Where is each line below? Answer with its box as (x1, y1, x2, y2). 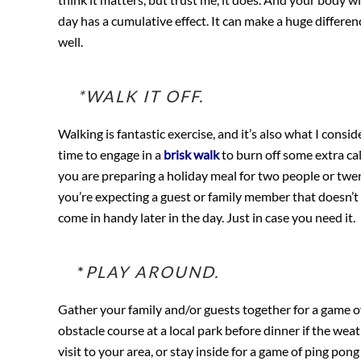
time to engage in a (58, 147, 164, 163)
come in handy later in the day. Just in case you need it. (58, 210, 355, 226)
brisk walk (164, 147, 222, 163)
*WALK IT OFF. (77, 86, 223, 106)
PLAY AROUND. (85, 262, 219, 282)
